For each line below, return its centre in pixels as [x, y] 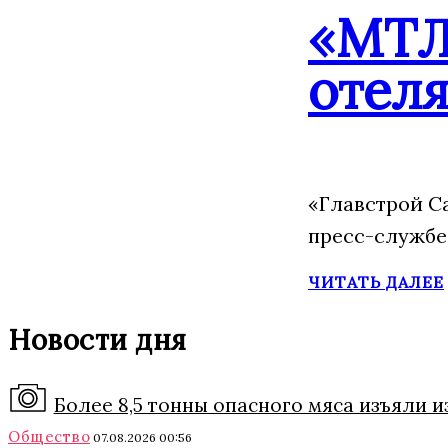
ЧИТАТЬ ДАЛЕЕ [376, 282]
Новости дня [97, 340]
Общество [49, 436]
